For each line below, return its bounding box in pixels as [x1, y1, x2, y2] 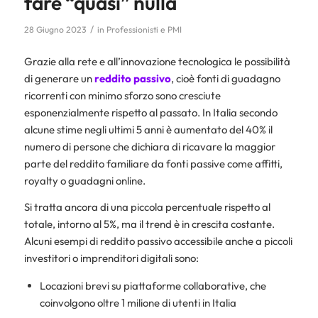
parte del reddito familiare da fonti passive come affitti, [23, 156, 283, 170]
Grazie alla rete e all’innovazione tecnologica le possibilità [23, 54, 290, 68]
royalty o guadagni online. [23, 173, 146, 187]
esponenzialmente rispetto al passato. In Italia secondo [23, 105, 278, 119]
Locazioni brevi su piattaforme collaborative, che [39, 279, 266, 293]
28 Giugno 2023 [23, 24, 87, 35]
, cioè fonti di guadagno [170, 71, 280, 85]
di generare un [23, 71, 94, 85]
